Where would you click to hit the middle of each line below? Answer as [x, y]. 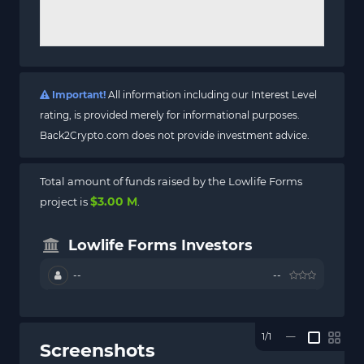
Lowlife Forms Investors [160, 245]
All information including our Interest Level [211, 94]
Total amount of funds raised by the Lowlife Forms [171, 181]
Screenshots [97, 350]
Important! [78, 94]
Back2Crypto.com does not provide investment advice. [175, 135]
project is [65, 201]
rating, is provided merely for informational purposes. [170, 115]
